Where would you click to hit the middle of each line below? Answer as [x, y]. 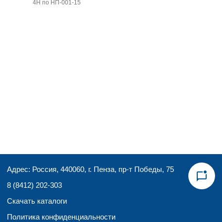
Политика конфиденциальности [61, 217]
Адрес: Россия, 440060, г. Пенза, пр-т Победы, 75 [90, 169]
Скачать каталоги [37, 201]
